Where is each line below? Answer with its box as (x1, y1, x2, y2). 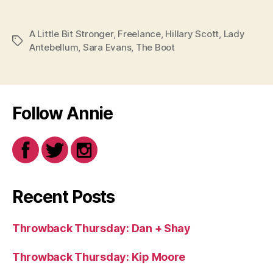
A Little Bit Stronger (29, 27, 113, 40)
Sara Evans (82, 41, 132, 53)
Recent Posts (12, 186, 115, 207)
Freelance (118, 27, 161, 40)
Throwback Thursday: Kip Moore (12, 250, 186, 263)
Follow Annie (12, 102, 113, 124)
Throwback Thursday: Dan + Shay (12, 221, 191, 235)
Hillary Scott (165, 27, 219, 40)
